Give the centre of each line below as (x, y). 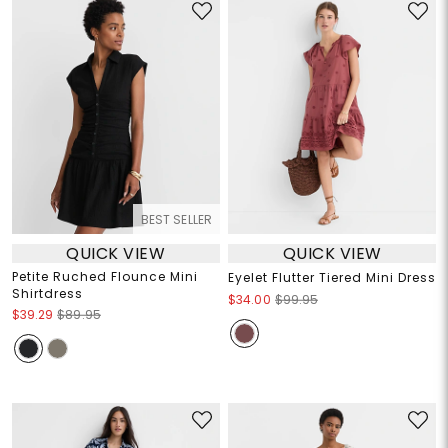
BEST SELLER (176, 220)
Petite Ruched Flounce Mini (104, 277)
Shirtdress (47, 294)
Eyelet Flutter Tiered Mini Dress (332, 278)
